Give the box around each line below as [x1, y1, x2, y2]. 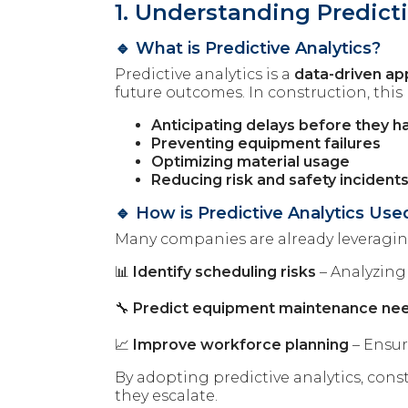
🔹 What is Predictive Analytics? [115, 38, 381, 59]
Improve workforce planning [133, 336, 349, 354]
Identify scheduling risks [133, 263, 316, 281]
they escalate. [115, 387, 218, 405]
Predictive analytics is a [115, 66, 294, 84]
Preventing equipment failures [151, 135, 381, 153]
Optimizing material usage [151, 153, 350, 171]
